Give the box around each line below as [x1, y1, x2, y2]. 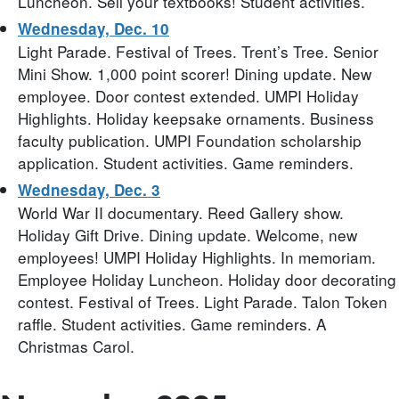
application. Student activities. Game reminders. [18, 151, 354, 174]
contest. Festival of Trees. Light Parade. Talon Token [18, 289, 387, 313]
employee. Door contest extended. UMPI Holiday [18, 84, 359, 107]
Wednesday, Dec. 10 [18, 17, 169, 39]
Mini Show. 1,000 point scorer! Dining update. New [18, 61, 371, 85]
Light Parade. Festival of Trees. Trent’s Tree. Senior [18, 39, 379, 62]
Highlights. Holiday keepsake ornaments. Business [18, 106, 374, 129]
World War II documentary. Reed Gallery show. [18, 200, 344, 224]
